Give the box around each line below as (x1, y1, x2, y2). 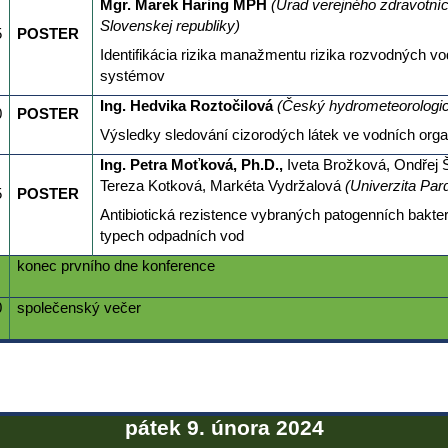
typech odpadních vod (99, 228, 244, 245)
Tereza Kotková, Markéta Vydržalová (99, 178, 345, 195)
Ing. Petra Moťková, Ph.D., (99, 157, 287, 174)
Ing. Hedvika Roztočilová (99, 98, 277, 115)
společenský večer (16, 300, 141, 317)
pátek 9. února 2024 (124, 416, 324, 441)
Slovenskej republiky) (99, 18, 240, 35)
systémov (99, 68, 165, 85)
